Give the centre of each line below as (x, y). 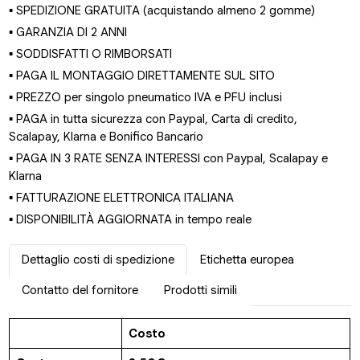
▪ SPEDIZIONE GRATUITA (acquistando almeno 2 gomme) (162, 10)
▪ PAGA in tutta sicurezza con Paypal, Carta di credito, (153, 119)
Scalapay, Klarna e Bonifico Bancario (106, 136)
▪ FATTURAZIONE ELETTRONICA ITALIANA (122, 197)
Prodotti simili (201, 290)
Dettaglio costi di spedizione (98, 260)
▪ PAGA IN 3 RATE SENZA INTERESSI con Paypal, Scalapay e (169, 158)
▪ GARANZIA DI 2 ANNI (68, 32)
